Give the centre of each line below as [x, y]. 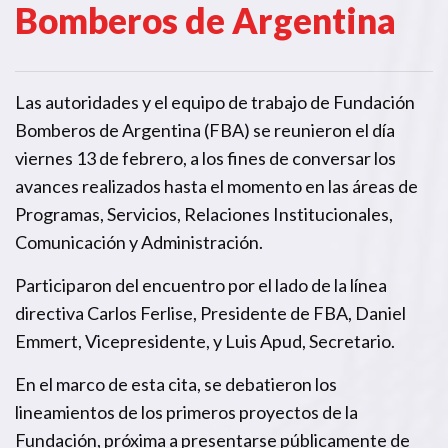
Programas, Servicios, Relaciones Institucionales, [204, 213]
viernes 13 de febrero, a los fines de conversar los [205, 157]
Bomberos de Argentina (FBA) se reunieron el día [205, 129]
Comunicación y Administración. [139, 241]
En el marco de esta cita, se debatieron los [176, 383]
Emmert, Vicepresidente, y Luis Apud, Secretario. [205, 340]
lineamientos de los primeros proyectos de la [186, 411]
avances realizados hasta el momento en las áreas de [216, 185]
